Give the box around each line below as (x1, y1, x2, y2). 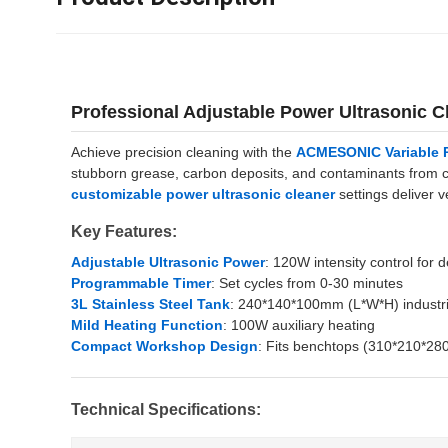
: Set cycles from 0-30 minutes (211, 275, 403, 291)
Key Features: (71, 223, 177, 240)
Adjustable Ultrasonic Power (71, 254, 265, 270)
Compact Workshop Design (71, 338, 258, 354)
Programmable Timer (71, 275, 211, 291)
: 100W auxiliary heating (223, 317, 375, 333)
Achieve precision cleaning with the (71, 144, 296, 160)
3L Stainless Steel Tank (71, 296, 230, 312)
